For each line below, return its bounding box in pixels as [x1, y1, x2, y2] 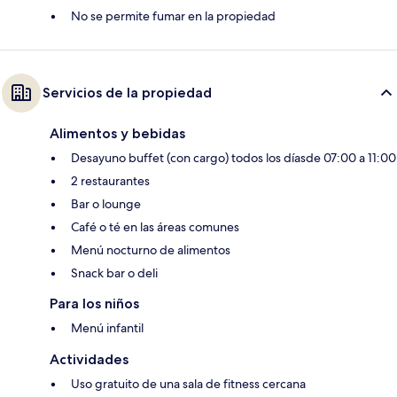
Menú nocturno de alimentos [71, 242, 230, 259]
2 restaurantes [71, 173, 150, 190]
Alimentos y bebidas [50, 125, 185, 143]
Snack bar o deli [71, 265, 158, 282]
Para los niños [50, 295, 139, 313]
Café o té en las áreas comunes [71, 219, 239, 236]
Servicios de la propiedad [43, 84, 212, 102]
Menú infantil [71, 320, 144, 337]
